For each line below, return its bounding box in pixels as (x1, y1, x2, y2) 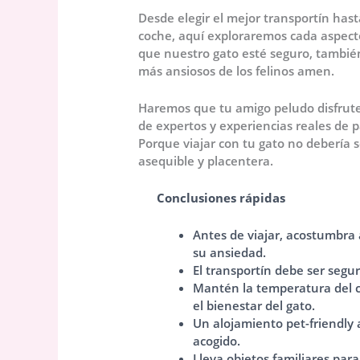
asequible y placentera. (138, 153, 274, 170)
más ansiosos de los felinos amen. (138, 63, 335, 80)
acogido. (192, 333, 240, 350)
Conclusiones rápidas (156, 190, 285, 207)
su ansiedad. (192, 244, 266, 261)
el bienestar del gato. (192, 297, 315, 314)
